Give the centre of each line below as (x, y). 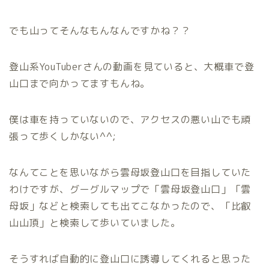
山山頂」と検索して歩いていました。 (95, 222)
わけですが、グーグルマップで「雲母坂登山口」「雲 (130, 189)
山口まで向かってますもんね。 (80, 83)
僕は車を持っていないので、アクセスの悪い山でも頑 (130, 119)
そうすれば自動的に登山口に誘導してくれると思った (130, 258)
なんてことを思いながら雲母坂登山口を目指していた (130, 172)
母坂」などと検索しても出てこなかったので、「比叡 (130, 206)
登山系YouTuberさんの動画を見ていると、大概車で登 (132, 66)
